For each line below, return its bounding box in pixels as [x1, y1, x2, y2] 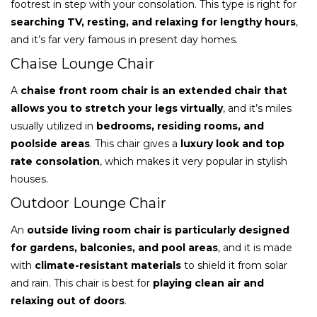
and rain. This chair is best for [11, 276, 153, 289]
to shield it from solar [181, 258, 287, 272]
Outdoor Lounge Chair [11, 194, 166, 212]
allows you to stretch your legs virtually [11, 101, 223, 115]
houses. [11, 172, 48, 185]
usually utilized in [11, 119, 96, 132]
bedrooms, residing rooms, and [96, 119, 264, 132]
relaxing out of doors [11, 294, 125, 307]
